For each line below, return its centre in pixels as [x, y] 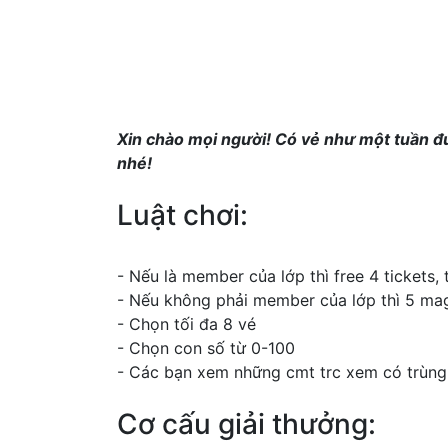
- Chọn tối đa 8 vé [186, 324]
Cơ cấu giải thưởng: [246, 424]
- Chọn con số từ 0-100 [206, 348]
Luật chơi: [182, 215]
